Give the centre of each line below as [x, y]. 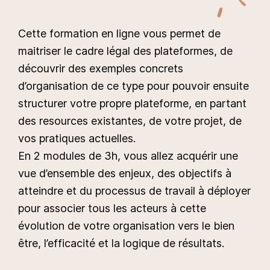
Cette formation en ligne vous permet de [119, 33]
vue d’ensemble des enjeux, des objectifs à [125, 173]
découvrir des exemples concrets [101, 68]
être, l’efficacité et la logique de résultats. [121, 243]
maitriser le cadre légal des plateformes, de [125, 51]
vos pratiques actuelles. [77, 138]
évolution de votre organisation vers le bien [126, 225]
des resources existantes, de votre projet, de [130, 121]
